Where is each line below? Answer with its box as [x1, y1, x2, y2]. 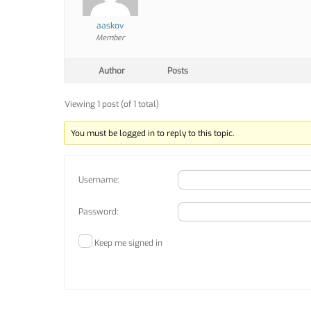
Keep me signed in [94, 237, 162, 249]
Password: [78, 205, 118, 217]
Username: [78, 174, 119, 185]
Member [95, 32, 125, 43]
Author [99, 65, 125, 76]
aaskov [96, 19, 124, 31]
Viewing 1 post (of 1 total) [65, 98, 159, 110]
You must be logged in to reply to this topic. [71, 127, 235, 139]
